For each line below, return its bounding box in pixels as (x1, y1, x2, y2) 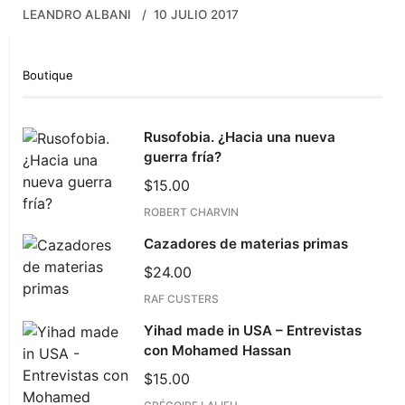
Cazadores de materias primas (144, 235, 349, 253)
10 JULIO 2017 (154, 7, 239, 23)
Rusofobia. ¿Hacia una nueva (144, 128, 336, 146)
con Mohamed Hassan (144, 342, 292, 360)
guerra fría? (144, 148, 222, 166)
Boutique (23, 68, 73, 83)
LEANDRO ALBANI (23, 7, 131, 23)
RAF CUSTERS (144, 292, 220, 306)
